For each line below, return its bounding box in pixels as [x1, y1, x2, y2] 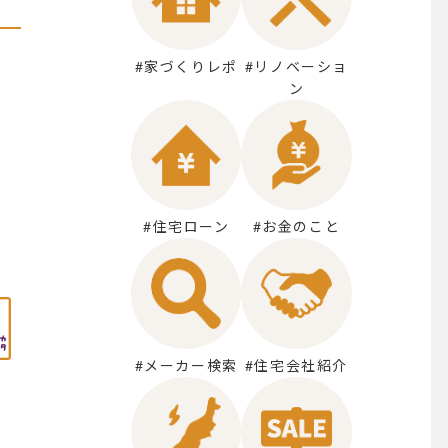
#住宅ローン [142, 218, 230, 236]
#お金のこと [252, 218, 341, 236]
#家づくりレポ [134, 58, 238, 76]
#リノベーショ [244, 58, 349, 76]
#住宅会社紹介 [244, 356, 349, 374]
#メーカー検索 [134, 356, 238, 374]
